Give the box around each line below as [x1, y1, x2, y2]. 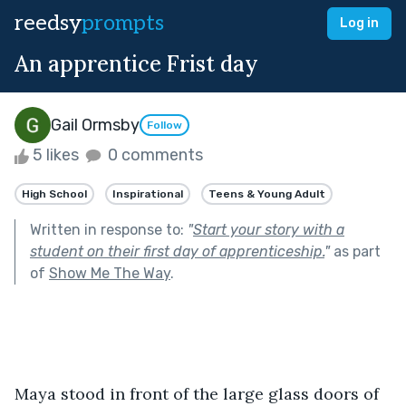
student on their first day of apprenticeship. [30, 242, 324, 260]
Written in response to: [30, 220, 188, 238]
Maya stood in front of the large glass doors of [14, 382, 383, 404]
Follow [147, 119, 182, 132]
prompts [82, 10, 164, 36]
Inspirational [112, 187, 183, 200]
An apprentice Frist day [14, 50, 258, 78]
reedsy [14, 10, 82, 36]
